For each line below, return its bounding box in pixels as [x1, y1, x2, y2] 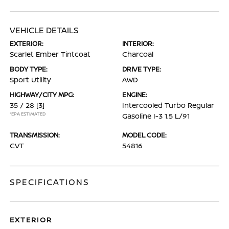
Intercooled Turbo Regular [122, 100, 214, 110]
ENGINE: [122, 90, 147, 99]
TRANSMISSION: [10, 130, 60, 140]
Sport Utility [10, 75, 52, 84]
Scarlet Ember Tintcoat [10, 49, 91, 59]
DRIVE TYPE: [122, 64, 161, 74]
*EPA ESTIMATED [10, 110, 46, 117]
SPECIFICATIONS [10, 176, 90, 188]
